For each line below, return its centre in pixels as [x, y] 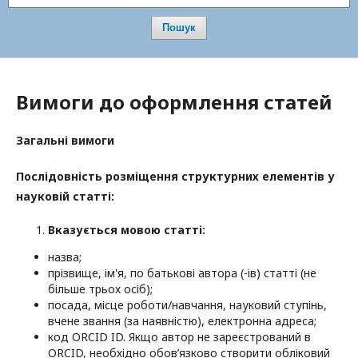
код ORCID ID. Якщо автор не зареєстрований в [179, 337]
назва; [65, 257]
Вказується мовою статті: [127, 230]
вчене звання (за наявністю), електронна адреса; [182, 321]
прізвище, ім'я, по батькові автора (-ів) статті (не [182, 273]
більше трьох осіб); [100, 289]
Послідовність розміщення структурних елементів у [175, 177]
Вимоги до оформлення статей [174, 102]
